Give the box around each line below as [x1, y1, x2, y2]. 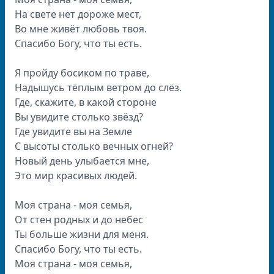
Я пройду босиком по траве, [15, 66, 149, 80]
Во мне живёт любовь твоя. [15, 22, 147, 35]
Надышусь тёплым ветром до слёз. [15, 81, 182, 94]
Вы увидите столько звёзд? [15, 110, 143, 124]
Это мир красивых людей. [15, 169, 137, 182]
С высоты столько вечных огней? [15, 139, 173, 153]
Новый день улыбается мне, [15, 154, 149, 168]
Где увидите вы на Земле [15, 125, 132, 138]
